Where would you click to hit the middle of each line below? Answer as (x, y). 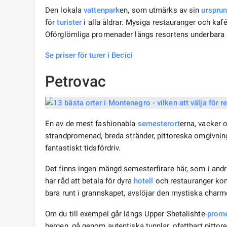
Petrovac (75, 82)
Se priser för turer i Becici (89, 55)
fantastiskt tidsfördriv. (83, 148)
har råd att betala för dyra (89, 181)
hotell (143, 181)
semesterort (159, 124)
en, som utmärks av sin (161, 10)
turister (69, 23)
